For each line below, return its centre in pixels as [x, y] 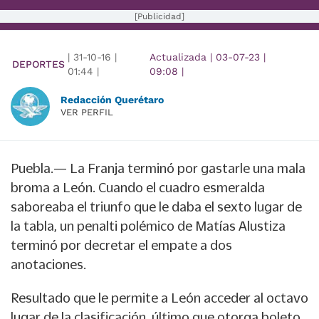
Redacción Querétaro [112, 100]
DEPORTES [38, 64]
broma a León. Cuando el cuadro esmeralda [138, 188]
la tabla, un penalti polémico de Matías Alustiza [148, 226]
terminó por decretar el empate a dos [121, 245]
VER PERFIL [87, 113]
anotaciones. [48, 265]
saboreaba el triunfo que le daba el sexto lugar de [156, 207]
